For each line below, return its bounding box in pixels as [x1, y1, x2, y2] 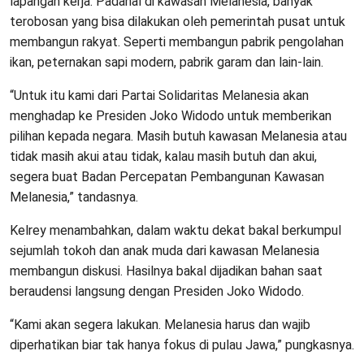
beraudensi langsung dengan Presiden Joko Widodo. [10, 284, 304, 300]
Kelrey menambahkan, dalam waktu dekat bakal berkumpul [10, 223, 341, 239]
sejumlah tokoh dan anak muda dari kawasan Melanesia [10, 243, 319, 259]
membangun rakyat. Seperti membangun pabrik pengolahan [10, 34, 344, 50]
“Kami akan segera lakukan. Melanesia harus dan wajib [10, 317, 310, 333]
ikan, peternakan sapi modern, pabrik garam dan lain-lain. [10, 54, 323, 71]
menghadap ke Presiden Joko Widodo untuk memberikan [10, 108, 331, 124]
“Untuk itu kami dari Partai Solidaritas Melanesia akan [10, 88, 309, 104]
